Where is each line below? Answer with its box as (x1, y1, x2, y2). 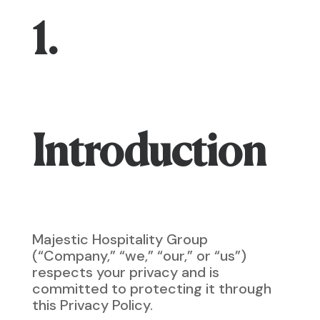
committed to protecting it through (31, 279, 271, 298)
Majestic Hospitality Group (31, 230, 208, 249)
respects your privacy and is (31, 263, 219, 281)
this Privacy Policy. (31, 296, 153, 314)
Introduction (31, 133, 266, 176)
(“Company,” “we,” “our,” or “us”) (31, 246, 246, 265)
